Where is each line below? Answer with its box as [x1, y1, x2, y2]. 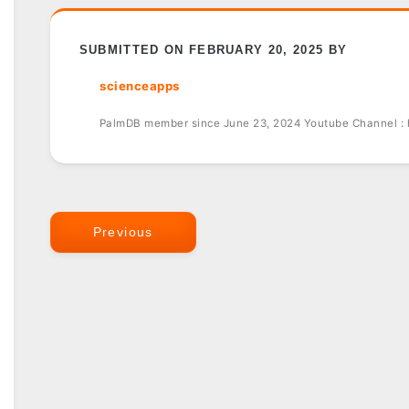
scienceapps [100, 79, 180, 94]
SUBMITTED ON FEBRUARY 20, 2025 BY [79, 43, 348, 58]
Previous [92, 224, 153, 239]
